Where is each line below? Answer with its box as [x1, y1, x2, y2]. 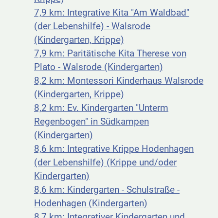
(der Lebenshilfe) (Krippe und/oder [34, 157, 177, 168]
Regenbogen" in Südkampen [34, 116, 149, 127]
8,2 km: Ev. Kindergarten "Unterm [34, 102, 168, 114]
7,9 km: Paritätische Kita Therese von [34, 48, 186, 59]
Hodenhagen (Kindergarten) [34, 198, 147, 209]
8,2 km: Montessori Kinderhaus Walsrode [34, 75, 203, 87]
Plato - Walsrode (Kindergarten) [34, 61, 163, 73]
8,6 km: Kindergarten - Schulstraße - [34, 184, 180, 196]
